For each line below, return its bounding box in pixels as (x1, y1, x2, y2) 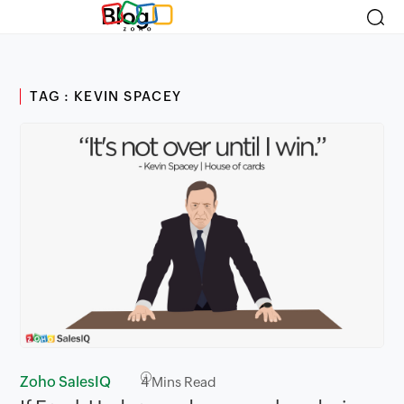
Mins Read (149, 374, 217, 390)
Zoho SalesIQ (20, 373, 112, 391)
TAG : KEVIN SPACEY (30, 88, 182, 104)
